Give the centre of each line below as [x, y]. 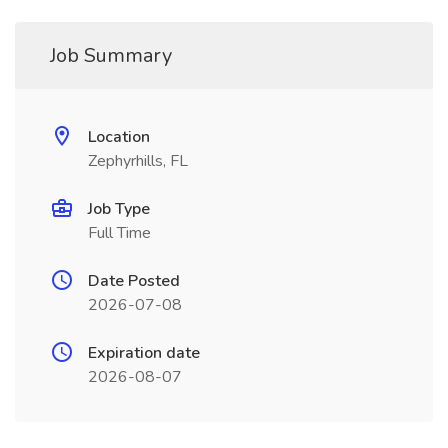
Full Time [119, 233]
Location [119, 137]
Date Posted [134, 281]
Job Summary [111, 55]
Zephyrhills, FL [138, 161]
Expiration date [144, 353]
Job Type [119, 209]
